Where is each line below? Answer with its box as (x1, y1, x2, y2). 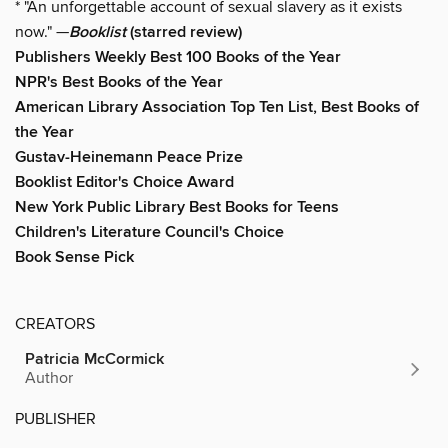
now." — (15, 21, 69, 42)
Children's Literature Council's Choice (15, 221, 288, 243)
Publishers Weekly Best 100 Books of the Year (15, 46, 341, 68)
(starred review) (130, 21, 242, 43)
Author (25, 367, 73, 388)
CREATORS (15, 313, 95, 334)
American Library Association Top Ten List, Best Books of (15, 96, 419, 118)
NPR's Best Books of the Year (15, 71, 223, 93)
